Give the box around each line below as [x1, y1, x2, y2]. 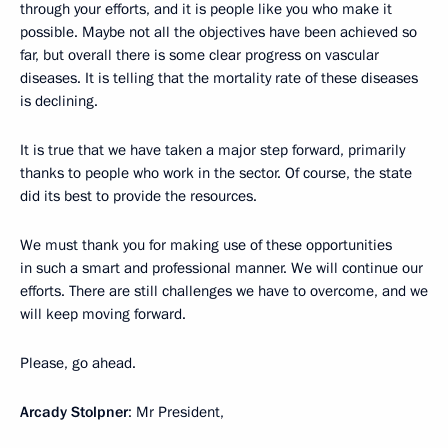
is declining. [20, 90, 98, 111]
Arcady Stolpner [20, 401, 128, 422]
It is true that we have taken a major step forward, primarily [20, 139, 405, 160]
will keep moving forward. [20, 303, 186, 324]
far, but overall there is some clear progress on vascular [20, 44, 379, 65]
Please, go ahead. [20, 352, 136, 373]
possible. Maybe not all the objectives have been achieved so [20, 21, 417, 42]
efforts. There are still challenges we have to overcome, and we [20, 280, 428, 301]
